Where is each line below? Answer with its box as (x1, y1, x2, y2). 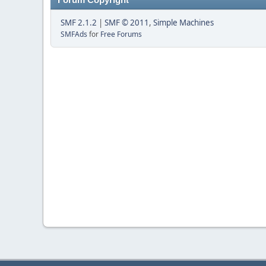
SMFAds (61, 29, 87, 39)
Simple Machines (153, 17, 214, 28)
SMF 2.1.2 (61, 17, 97, 28)
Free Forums (100, 29, 142, 39)
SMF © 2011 (104, 17, 149, 28)
